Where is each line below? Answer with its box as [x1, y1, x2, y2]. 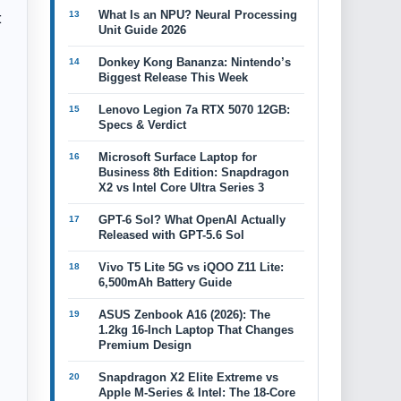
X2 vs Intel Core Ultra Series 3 [98, 181, 264, 194]
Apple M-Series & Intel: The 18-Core [98, 386, 295, 399]
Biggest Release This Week [98, 71, 248, 84]
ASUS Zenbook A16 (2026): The [98, 308, 270, 321]
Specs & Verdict [98, 118, 186, 132]
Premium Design [98, 338, 192, 352]
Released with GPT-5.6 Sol [98, 228, 244, 242]
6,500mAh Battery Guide [98, 276, 232, 289]
